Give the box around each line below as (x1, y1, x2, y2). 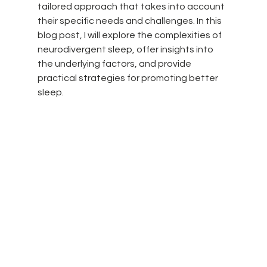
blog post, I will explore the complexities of (37, 30, 223, 41)
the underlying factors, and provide (37, 59, 193, 69)
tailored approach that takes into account (37, 2, 226, 12)
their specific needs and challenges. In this (37, 16, 223, 26)
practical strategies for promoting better (37, 73, 220, 83)
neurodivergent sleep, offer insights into (37, 45, 215, 55)
